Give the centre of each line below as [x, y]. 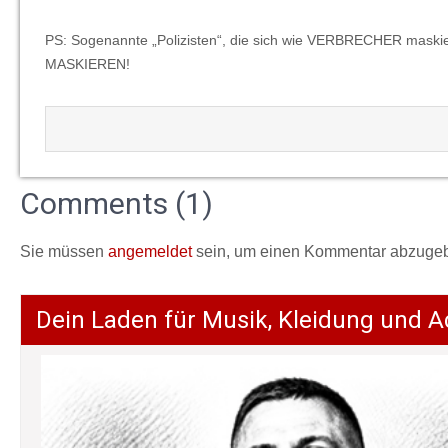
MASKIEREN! [87, 64]
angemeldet [150, 251]
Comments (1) [116, 203]
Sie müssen [64, 251]
